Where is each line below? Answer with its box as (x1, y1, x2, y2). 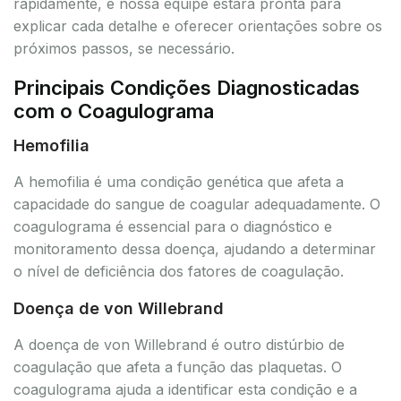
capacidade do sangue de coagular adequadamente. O (13, 194, 380, 213)
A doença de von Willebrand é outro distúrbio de (13, 335, 345, 354)
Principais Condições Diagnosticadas (13, 75, 360, 99)
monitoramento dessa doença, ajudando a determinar (13, 239, 376, 258)
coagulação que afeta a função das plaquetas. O (13, 357, 342, 376)
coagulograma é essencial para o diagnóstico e (13, 217, 332, 235)
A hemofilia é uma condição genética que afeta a (13, 172, 344, 191)
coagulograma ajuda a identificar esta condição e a (13, 380, 357, 398)
